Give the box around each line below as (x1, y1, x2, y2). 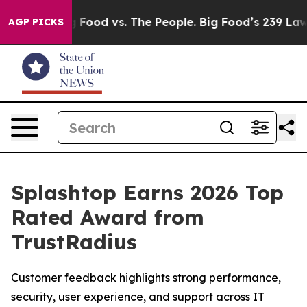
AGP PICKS (8, 16, 64, 28)
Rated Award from (11, 204, 204, 230)
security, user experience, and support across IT (11, 290, 265, 304)
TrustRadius (11, 229, 137, 255)
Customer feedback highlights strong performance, (11, 271, 281, 284)
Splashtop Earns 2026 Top (11, 180, 284, 206)
